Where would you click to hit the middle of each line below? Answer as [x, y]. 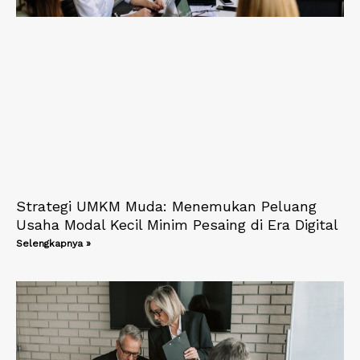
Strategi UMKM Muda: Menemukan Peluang [166, 206]
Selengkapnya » [53, 243]
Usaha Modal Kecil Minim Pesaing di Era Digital [177, 224]
